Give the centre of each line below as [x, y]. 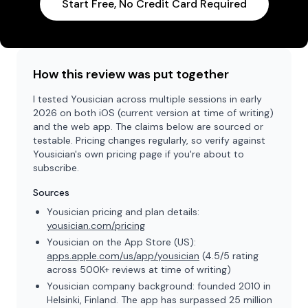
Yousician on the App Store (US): [121, 242]
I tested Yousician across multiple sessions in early [147, 99]
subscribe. [56, 168]
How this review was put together [131, 74]
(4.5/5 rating [230, 256]
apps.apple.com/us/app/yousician [123, 256]
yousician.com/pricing [96, 225]
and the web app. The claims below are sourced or [148, 126]
